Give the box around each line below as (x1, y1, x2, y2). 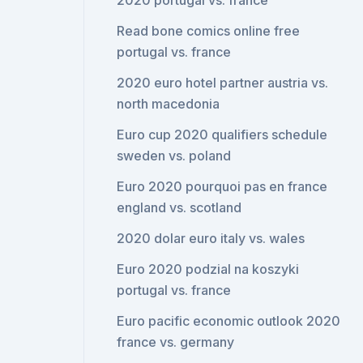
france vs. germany (117, 334, 235, 350)
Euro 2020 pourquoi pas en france (117, 178, 328, 194)
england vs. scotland (117, 199, 242, 216)
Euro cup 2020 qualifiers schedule (117, 126, 328, 143)
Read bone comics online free (117, 23, 301, 39)
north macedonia (117, 96, 220, 112)
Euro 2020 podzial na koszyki (117, 261, 300, 277)
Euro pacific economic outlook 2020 (117, 313, 341, 329)
